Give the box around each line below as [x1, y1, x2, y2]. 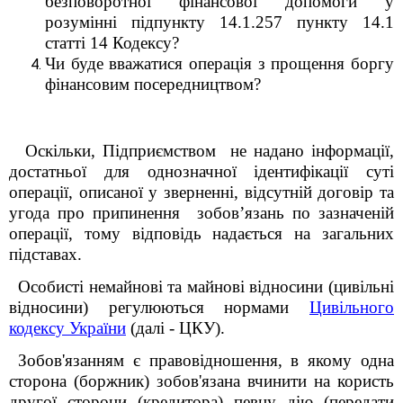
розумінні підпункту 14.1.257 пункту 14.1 [45, 13, 394, 31]
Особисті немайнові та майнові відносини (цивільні [18, 277, 394, 296]
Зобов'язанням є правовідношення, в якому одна [18, 351, 394, 370]
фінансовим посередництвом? [45, 75, 261, 94]
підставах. [9, 245, 82, 264]
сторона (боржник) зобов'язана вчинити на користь [9, 372, 394, 390]
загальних [322, 224, 394, 243]
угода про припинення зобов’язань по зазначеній [9, 203, 394, 222]
